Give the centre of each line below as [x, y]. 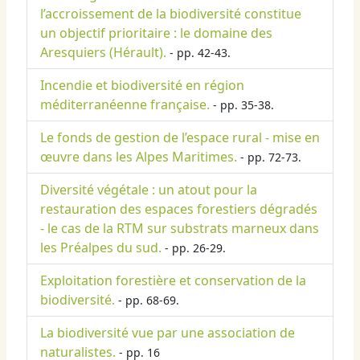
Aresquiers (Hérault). [103, 53]
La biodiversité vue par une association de [168, 333]
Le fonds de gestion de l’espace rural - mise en [180, 138]
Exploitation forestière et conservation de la [173, 281]
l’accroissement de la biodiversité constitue [171, 14]
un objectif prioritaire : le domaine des [156, 33]
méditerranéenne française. [125, 105]
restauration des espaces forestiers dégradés [179, 209]
